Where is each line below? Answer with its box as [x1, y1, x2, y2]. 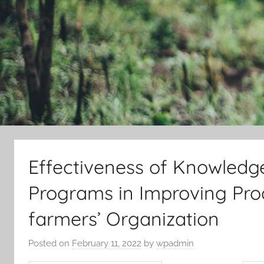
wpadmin [156, 238, 194, 249]
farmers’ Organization [28, 206, 219, 230]
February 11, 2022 [72, 238, 141, 249]
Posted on [28, 238, 72, 249]
